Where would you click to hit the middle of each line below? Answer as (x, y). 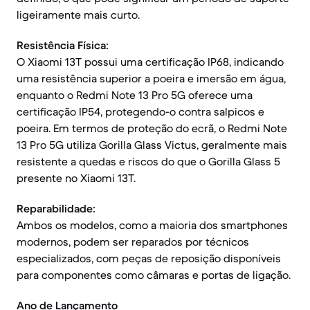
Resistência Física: (63, 45)
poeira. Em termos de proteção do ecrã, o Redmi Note (152, 128)
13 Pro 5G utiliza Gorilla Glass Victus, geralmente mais (152, 145)
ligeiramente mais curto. (78, 15)
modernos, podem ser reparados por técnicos (133, 241)
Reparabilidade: (56, 208)
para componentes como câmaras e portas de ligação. (154, 275)
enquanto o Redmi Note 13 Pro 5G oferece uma (135, 95)
